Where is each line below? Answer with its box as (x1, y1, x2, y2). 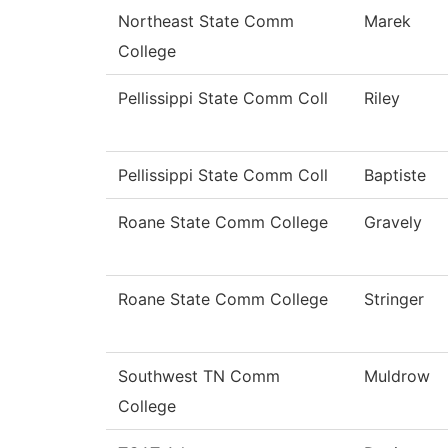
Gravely (364, 212, 422, 233)
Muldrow (364, 366, 430, 387)
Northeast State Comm (118, 11, 294, 32)
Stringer (364, 289, 424, 310)
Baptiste (364, 165, 426, 186)
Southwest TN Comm (118, 366, 280, 387)
